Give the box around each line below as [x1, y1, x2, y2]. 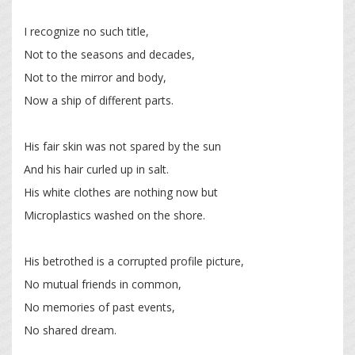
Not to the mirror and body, [24, 70, 166, 86]
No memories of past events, [24, 300, 175, 315]
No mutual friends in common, [24, 277, 181, 292]
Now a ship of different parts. [24, 93, 174, 109]
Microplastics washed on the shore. [24, 208, 205, 223]
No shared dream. [24, 323, 120, 338]
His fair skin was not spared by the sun [24, 139, 221, 155]
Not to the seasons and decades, [24, 47, 195, 63]
